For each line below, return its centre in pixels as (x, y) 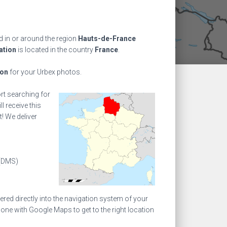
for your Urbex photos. (45, 72)
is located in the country (55, 50)
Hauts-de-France (107, 39)
